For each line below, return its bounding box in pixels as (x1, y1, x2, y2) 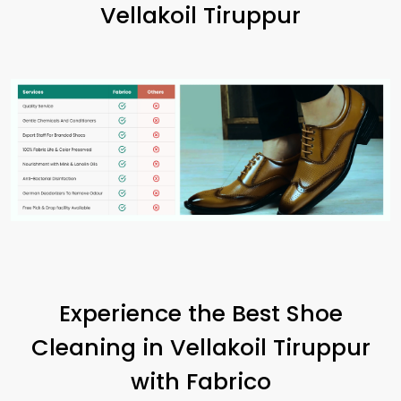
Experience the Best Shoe (58, 297, 343, 330)
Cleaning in (30, 331, 170, 364)
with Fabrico (130, 365, 271, 398)
